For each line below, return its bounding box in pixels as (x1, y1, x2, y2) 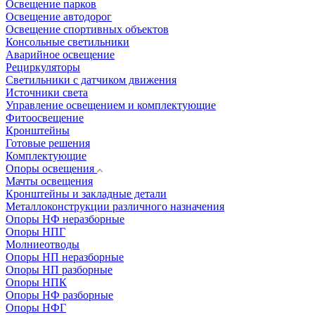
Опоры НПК (6, 276, 67, 288)
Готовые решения (6, 137, 90, 149)
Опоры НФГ (6, 302, 66, 314)
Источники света (6, 86, 88, 98)
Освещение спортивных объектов (6, 23, 169, 35)
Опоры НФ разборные (6, 289, 113, 301)
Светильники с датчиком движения (6, 74, 176, 86)
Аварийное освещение (6, 49, 115, 60)
